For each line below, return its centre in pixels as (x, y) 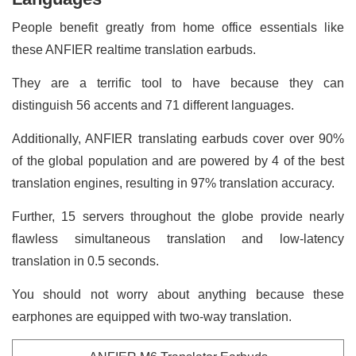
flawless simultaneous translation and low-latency (178, 238)
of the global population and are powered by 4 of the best (178, 161)
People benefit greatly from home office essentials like (178, 27)
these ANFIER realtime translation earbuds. (135, 49)
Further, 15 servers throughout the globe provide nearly (178, 216)
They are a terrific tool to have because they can (178, 83)
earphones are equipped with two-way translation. (153, 316)
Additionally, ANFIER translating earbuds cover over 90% (178, 138)
